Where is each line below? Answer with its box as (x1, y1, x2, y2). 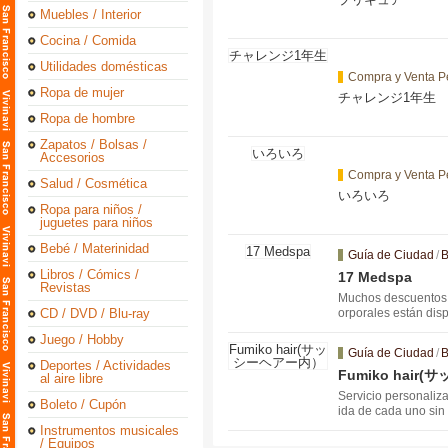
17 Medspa (338, 269, 412, 285)
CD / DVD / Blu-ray (40, 306, 150, 321)
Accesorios (40, 150, 105, 165)
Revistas (40, 280, 91, 295)
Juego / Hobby (40, 332, 124, 347)
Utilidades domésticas (40, 59, 168, 74)
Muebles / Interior (40, 7, 141, 22)
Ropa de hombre (40, 111, 135, 126)
